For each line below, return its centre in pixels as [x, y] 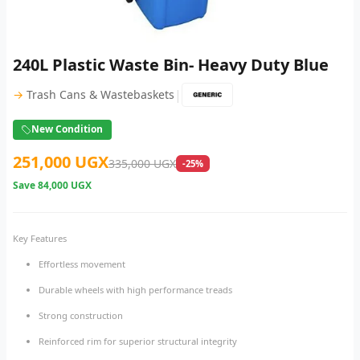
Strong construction [81, 316]
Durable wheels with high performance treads [135, 290]
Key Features [40, 239]
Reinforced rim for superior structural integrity [138, 342]
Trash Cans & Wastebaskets [100, 95]
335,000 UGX [142, 164]
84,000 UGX [65, 186]
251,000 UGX [61, 162]
